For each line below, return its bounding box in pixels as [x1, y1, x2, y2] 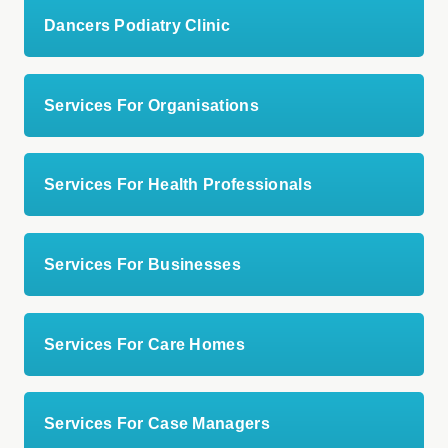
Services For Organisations [44, 96, 259, 114]
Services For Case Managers [44, 415, 270, 433]
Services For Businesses [44, 256, 241, 274]
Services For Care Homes [44, 335, 245, 353]
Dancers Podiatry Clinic [44, 17, 230, 35]
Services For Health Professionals [44, 176, 312, 194]
